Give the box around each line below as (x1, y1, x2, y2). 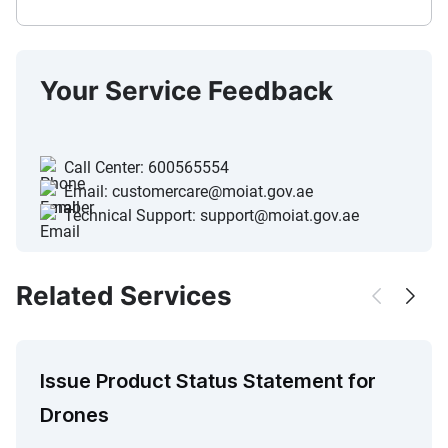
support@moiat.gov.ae (200, 206, 359, 226)
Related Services (16, 280, 232, 312)
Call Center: (64, 158, 148, 178)
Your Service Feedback (40, 75, 333, 107)
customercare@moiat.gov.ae (112, 182, 313, 202)
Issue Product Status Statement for (40, 369, 376, 394)
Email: (64, 182, 112, 202)
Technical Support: (64, 206, 200, 226)
